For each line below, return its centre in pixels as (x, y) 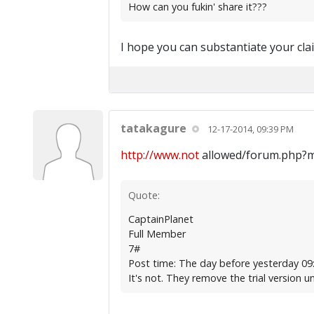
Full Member (157, 234)
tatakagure (153, 128)
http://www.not (159, 155)
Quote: (144, 195)
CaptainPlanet (161, 219)
